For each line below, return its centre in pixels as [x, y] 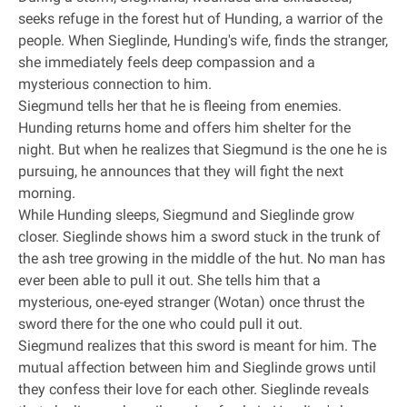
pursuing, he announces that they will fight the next [181, 171]
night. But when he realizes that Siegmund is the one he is [203, 149]
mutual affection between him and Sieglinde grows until [197, 367]
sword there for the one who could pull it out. [160, 324]
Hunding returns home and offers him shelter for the [184, 128]
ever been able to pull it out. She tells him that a [169, 280]
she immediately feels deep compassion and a [167, 62]
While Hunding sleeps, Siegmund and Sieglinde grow [186, 215]
